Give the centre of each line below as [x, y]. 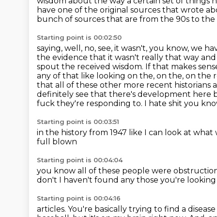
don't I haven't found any [87, 180]
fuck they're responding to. [91, 103]
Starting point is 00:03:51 [78, 122]
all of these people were [125, 171]
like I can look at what [172, 132]
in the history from [73, 132]
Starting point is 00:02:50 [79, 37]
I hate [156, 103]
